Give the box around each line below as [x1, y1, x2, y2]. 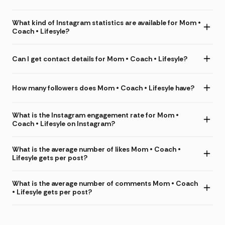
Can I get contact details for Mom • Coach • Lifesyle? [12, 54, 187, 63]
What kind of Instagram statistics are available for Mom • [12, 18, 201, 28]
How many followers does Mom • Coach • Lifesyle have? [12, 83, 194, 92]
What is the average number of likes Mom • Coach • [12, 145, 181, 154]
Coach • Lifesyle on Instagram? [12, 119, 115, 129]
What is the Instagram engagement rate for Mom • [12, 110, 179, 120]
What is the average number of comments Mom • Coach [12, 179, 198, 188]
